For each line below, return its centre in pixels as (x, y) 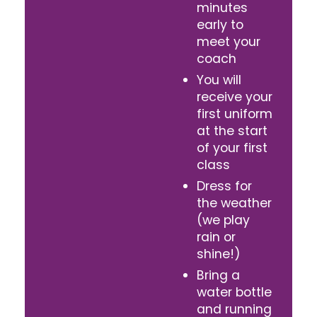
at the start (232, 131)
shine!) (219, 254)
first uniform (235, 114)
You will (219, 80)
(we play (223, 220)
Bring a (218, 275)
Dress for (224, 186)
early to (220, 25)
